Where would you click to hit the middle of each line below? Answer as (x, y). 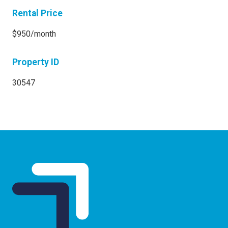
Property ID (36, 62)
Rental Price (37, 13)
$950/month (34, 34)
